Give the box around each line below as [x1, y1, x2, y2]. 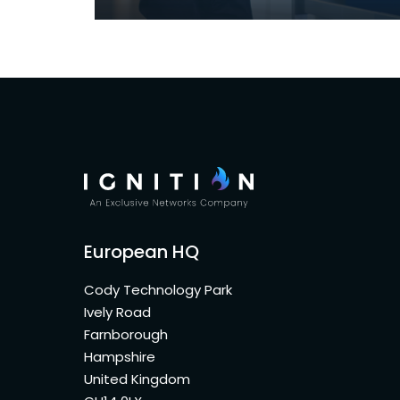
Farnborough [84, 324, 171, 344]
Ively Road [84, 302, 154, 321]
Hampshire [84, 346, 159, 366]
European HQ [84, 238, 199, 264]
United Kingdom [84, 369, 194, 388]
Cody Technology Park [84, 279, 236, 299]
